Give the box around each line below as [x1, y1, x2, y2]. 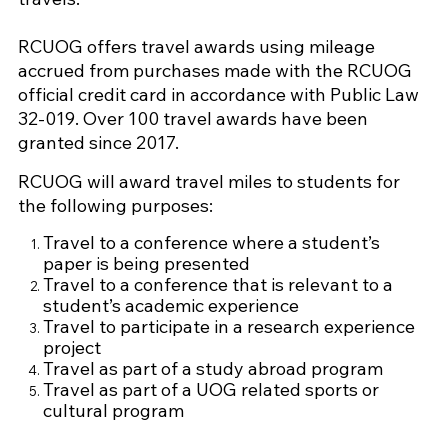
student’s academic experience [42, 293, 299, 317]
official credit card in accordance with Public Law [17, 82, 419, 106]
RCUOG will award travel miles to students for [17, 169, 400, 193]
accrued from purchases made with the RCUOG [17, 58, 412, 82]
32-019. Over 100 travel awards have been [17, 106, 368, 130]
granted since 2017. [17, 130, 179, 154]
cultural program [42, 398, 184, 422]
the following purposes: [17, 193, 217, 217]
